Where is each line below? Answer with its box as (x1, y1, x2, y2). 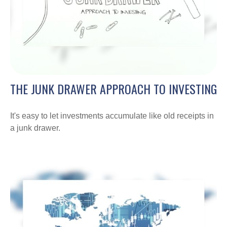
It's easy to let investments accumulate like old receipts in (10, 111, 214, 121)
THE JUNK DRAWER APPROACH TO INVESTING (10, 80, 217, 98)
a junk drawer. (10, 124, 60, 133)
